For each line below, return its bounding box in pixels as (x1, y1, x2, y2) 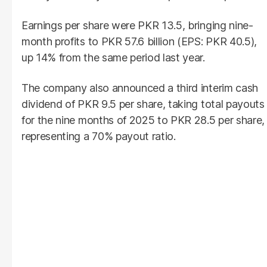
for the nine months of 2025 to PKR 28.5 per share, (21, 113, 265, 126)
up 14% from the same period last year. (21, 51, 205, 64)
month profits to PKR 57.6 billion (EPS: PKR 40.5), (21, 35, 257, 48)
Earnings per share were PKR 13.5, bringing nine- (21, 18, 253, 32)
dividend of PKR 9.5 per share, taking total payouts (21, 97, 265, 110)
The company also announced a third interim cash (21, 81, 258, 94)
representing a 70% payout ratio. (21, 129, 176, 142)
